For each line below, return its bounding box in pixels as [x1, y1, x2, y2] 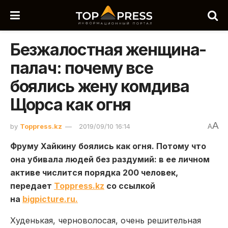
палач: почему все [10, 58, 153, 78]
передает [10, 180, 54, 191]
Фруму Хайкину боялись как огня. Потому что [10, 140, 206, 151]
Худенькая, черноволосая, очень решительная [10, 215, 201, 225]
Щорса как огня [10, 95, 131, 115]
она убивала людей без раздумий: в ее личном [10, 154, 210, 164]
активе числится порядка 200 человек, [10, 167, 178, 178]
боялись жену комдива [10, 76, 189, 96]
